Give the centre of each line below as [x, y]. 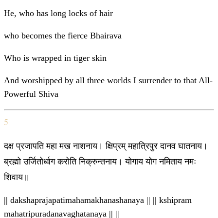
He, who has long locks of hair [58, 13]
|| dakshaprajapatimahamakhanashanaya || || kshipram [98, 200]
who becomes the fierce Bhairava [63, 36]
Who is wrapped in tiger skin [55, 58]
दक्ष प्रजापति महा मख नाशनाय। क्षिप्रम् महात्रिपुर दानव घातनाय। [106, 146]
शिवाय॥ [16, 177]
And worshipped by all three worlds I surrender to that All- [108, 81]
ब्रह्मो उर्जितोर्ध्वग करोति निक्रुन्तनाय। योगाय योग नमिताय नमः [100, 161]
